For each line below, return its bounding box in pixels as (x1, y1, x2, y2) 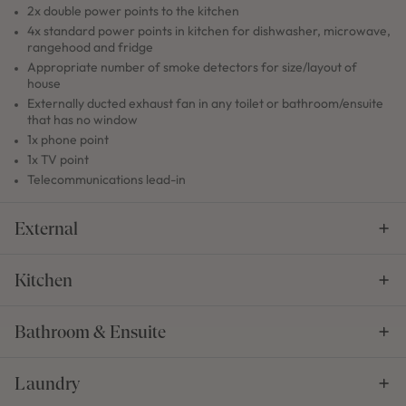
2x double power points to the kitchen (27, 3, 239, 20)
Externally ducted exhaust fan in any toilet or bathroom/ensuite (27, 95, 383, 112)
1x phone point (27, 131, 109, 149)
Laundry (14, 372, 80, 394)
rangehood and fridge (27, 39, 153, 56)
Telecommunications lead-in (27, 171, 186, 188)
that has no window (27, 111, 138, 129)
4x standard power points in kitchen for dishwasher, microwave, (27, 23, 391, 40)
